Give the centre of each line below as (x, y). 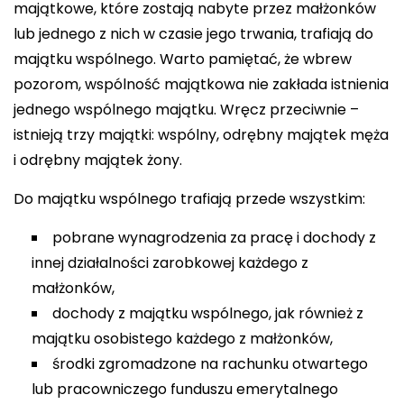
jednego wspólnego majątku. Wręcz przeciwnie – (186, 110)
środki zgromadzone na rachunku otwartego (210, 364)
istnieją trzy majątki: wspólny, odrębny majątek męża (201, 135)
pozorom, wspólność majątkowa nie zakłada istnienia (201, 84)
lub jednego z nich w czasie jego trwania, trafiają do (193, 34)
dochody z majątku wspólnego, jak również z (208, 313)
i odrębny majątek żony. (98, 160)
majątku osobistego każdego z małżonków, (182, 339)
